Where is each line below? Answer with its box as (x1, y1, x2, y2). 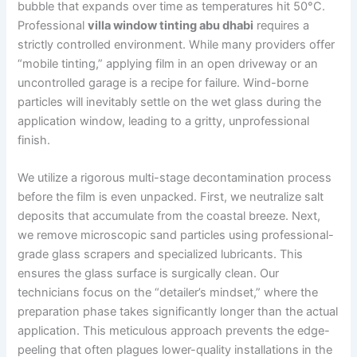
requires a (253, 18, 310, 33)
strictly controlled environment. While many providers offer (18, 37, 335, 52)
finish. (18, 132, 51, 147)
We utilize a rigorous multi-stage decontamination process (18, 171, 332, 186)
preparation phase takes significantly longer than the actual (18, 304, 339, 320)
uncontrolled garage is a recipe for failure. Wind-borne (18, 75, 309, 90)
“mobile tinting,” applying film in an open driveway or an (18, 56, 319, 71)
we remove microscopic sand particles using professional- (18, 228, 335, 243)
